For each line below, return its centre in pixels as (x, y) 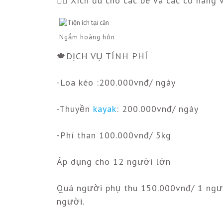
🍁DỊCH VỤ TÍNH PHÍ (103, 56)
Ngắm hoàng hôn (87, 37)
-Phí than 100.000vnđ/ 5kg (114, 135)
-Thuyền (75, 109)
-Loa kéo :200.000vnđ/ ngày (116, 83)
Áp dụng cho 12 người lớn (114, 162)
